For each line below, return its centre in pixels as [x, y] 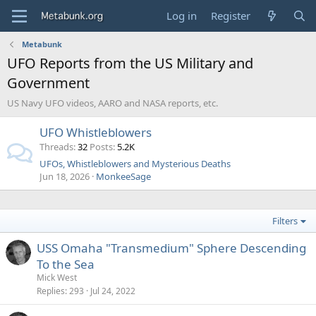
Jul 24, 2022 [113, 291]
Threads [56, 147]
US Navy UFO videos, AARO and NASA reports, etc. [113, 103]
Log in [182, 16]
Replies [51, 291]
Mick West [57, 278]
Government [48, 83]
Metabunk [42, 44]
